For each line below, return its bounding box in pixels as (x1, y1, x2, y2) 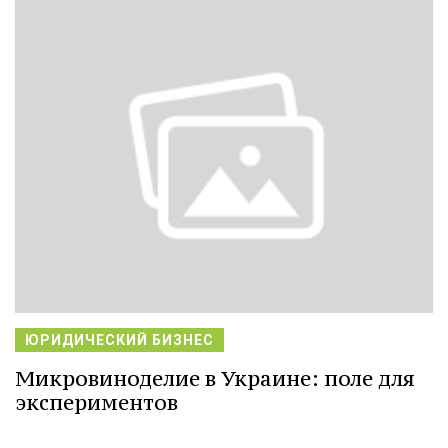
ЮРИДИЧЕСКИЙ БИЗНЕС (25, 332, 214, 349)
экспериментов (15, 389, 178, 417)
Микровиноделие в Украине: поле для (15, 365, 415, 393)
